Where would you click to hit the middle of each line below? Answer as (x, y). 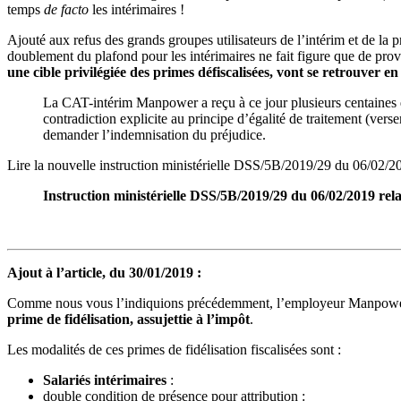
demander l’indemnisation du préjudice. (154, 134)
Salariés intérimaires (105, 380)
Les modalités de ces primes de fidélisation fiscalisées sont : (174, 349)
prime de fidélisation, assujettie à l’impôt (128, 319)
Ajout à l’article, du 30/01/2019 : (104, 272)
